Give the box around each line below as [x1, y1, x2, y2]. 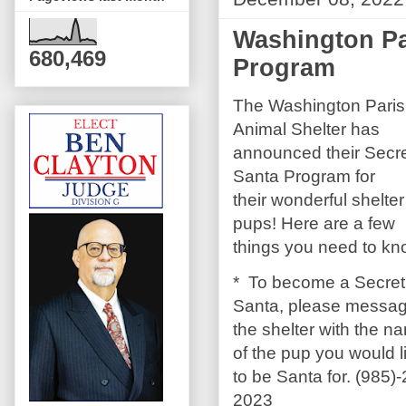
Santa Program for [233, 166, 375, 186]
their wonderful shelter [233, 189, 404, 209]
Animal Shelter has [233, 119, 380, 139]
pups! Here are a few [233, 213, 395, 233]
